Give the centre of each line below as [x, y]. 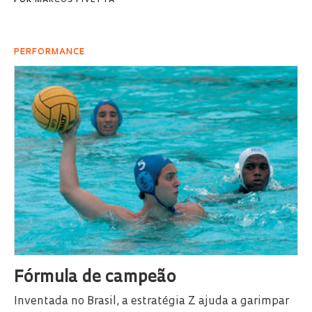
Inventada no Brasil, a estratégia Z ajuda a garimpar [151, 301]
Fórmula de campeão [95, 278]
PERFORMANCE [49, 52]
